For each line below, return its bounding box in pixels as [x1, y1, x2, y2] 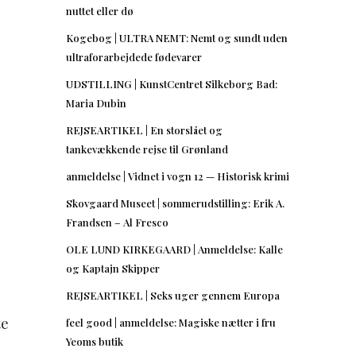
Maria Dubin [66, 95, 126, 110]
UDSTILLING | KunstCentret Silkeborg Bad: [66, 76, 277, 91]
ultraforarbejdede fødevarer [66, 49, 202, 64]
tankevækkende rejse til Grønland [66, 141, 228, 156]
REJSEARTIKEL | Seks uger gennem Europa [66, 288, 280, 302]
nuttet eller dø [66, 3, 133, 17]
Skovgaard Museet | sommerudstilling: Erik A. [66, 195, 284, 210]
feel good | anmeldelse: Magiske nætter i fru [66, 315, 276, 329]
